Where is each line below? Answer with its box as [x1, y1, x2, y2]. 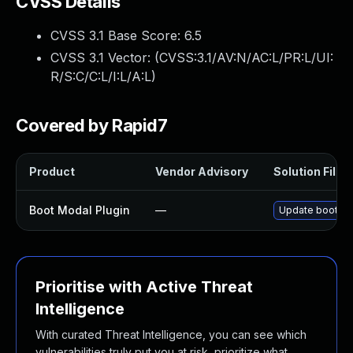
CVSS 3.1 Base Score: [50, 28, 184, 43]
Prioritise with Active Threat [35, 277, 253, 296]
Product [29, 165, 75, 178]
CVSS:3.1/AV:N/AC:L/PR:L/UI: [159, 50, 333, 65]
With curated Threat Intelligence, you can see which [35, 328, 307, 341]
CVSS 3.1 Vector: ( [50, 50, 159, 65]
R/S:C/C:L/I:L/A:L [50, 69, 151, 84]
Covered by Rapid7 [16, 115, 168, 136]
